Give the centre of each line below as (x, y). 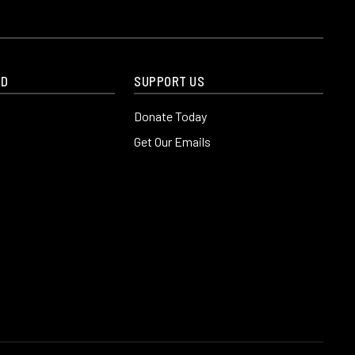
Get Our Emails (173, 141)
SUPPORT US (170, 81)
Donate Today (171, 116)
